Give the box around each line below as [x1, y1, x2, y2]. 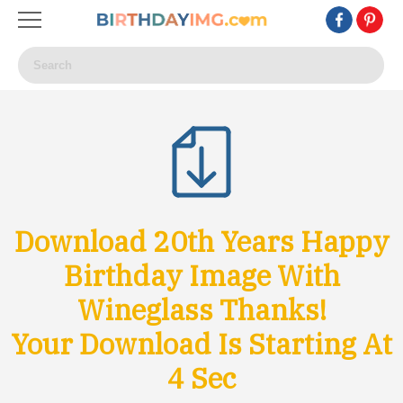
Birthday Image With [63, 256, 340, 294]
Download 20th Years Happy [13, 222, 390, 260]
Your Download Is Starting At [11, 325, 392, 363]
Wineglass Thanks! [76, 291, 327, 328]
